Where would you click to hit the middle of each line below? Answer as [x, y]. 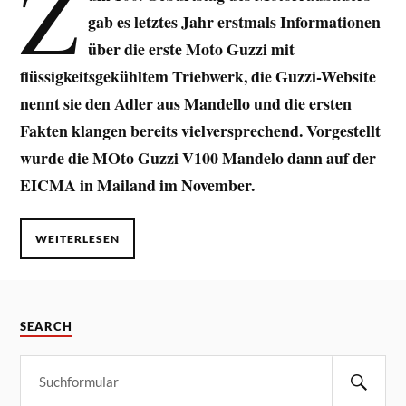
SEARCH [47, 327]
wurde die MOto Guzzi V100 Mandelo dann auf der [198, 158]
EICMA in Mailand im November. [138, 185]
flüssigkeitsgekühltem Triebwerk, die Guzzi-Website [198, 77]
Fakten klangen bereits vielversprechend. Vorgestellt [201, 131]
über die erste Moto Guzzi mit [191, 49]
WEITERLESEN [78, 238]
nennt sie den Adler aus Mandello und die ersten [186, 104]
